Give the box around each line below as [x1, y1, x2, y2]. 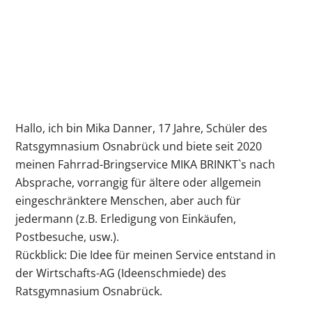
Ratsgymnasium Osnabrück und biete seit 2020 [15, 139, 263, 155]
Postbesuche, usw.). [15, 229, 120, 245]
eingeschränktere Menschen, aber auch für [15, 193, 242, 209]
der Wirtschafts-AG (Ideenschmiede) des [15, 265, 227, 281]
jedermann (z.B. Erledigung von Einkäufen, [15, 211, 237, 227]
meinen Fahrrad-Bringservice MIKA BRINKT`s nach [15, 157, 276, 173]
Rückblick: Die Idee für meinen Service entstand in [15, 247, 276, 263]
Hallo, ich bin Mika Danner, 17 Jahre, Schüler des [15, 120, 268, 136]
